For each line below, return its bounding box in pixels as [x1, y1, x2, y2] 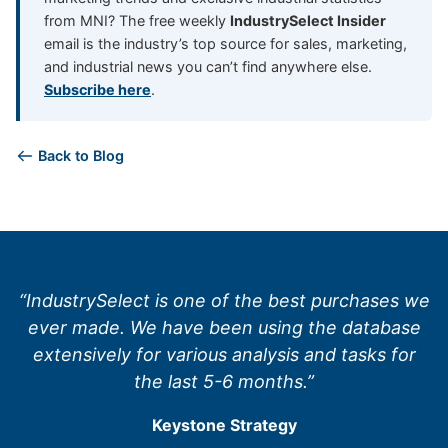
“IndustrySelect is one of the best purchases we [18, 290, 430, 312]
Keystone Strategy [151, 415, 297, 436]
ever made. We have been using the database [27, 317, 421, 339]
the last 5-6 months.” [134, 371, 314, 393]
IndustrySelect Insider [230, 12, 386, 30]
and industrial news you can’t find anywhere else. [44, 58, 372, 76]
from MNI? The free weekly [44, 12, 230, 30]
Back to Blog [34, 147, 124, 165]
